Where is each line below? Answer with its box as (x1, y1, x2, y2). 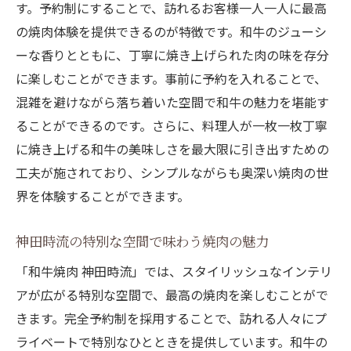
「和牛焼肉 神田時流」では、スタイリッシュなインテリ (16, 262, 332, 281)
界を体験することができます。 (16, 186, 190, 206)
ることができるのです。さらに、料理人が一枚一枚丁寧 (16, 116, 327, 136)
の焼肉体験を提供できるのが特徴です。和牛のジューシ (16, 22, 327, 42)
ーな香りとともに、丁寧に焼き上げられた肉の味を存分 (16, 45, 329, 65)
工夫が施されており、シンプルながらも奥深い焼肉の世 (16, 163, 328, 183)
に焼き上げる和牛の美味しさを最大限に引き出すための (16, 139, 329, 159)
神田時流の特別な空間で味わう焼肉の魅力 (16, 231, 269, 251)
